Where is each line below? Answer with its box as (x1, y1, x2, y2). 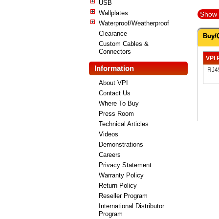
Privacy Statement (99, 161, 152, 169)
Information (94, 64, 134, 72)
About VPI (99, 79, 128, 87)
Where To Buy (99, 99, 139, 107)
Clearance (99, 29, 127, 37)
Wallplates (99, 9, 128, 17)
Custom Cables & (99, 40, 149, 47)
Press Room (99, 109, 134, 117)
